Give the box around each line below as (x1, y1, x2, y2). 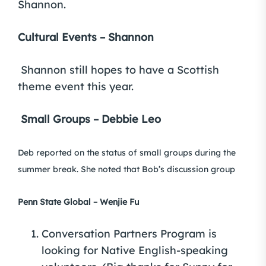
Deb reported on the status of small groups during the (18, 147, 236, 158)
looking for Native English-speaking (42, 243, 228, 257)
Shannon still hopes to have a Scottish (21, 63, 219, 77)
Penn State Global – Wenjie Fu (18, 197, 139, 207)
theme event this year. (18, 80, 134, 93)
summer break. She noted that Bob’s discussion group (18, 164, 235, 175)
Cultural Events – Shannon (18, 30, 154, 44)
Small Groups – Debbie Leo (21, 112, 161, 126)
